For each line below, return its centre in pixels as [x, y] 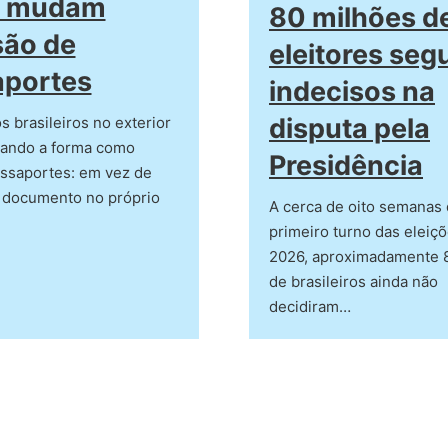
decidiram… [310, 307]
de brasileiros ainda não [353, 282]
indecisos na [352, 92]
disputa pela [349, 129]
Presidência [346, 166]
